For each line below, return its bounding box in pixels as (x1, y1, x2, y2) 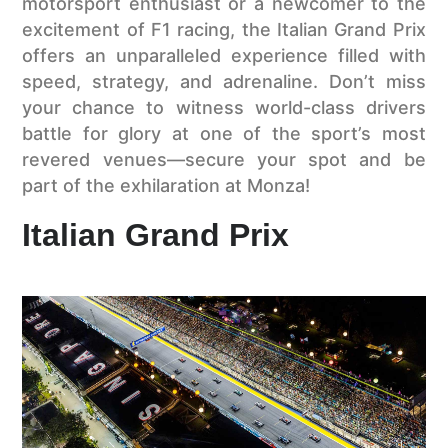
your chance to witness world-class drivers (22, 97, 426, 119)
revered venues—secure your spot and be (22, 149, 426, 171)
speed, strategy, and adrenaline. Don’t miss (22, 71, 426, 93)
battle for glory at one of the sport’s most (22, 123, 426, 145)
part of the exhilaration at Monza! (22, 175, 311, 197)
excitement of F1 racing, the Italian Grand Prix (22, 19, 426, 41)
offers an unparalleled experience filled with (22, 45, 426, 67)
